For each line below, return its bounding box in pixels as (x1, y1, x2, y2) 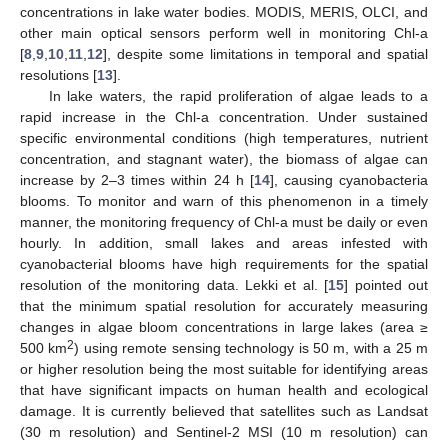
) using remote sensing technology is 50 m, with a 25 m (74, 339, 429, 356)
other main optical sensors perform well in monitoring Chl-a (20, 24, 428, 41)
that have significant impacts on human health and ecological (20, 381, 428, 398)
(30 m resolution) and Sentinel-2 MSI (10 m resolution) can (20, 423, 428, 440)
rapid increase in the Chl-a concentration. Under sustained (20, 108, 428, 125)
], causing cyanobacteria (269, 171, 429, 188)
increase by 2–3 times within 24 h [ (20, 171, 254, 188)
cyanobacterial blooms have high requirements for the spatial (20, 255, 428, 272)
